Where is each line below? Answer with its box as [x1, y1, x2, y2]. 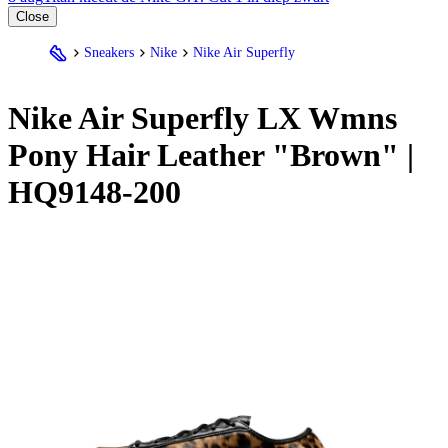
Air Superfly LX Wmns [72, 100, 397, 137]
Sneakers [84, 44, 134, 60]
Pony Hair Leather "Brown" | [8, 137, 414, 174]
